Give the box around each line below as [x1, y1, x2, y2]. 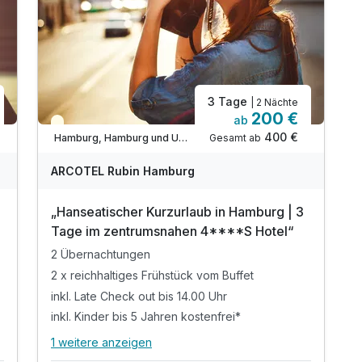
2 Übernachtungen [51, 246, 150, 261]
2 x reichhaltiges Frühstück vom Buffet [51, 267, 254, 282]
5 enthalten [199, 343, 253, 356]
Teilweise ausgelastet [61, 120, 166, 133]
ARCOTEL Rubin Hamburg [51, 163, 195, 178]
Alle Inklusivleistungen [51, 342, 193, 359]
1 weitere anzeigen [51, 335, 152, 349]
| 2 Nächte [250, 95, 298, 108]
